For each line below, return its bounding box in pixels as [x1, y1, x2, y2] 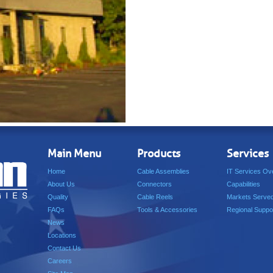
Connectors [137, 180, 172, 188]
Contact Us [48, 244, 81, 252]
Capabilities [227, 180, 260, 188]
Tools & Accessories [137, 206, 197, 213]
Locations [48, 232, 76, 239]
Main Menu [48, 147, 101, 160]
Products [137, 147, 180, 160]
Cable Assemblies [137, 168, 190, 175]
